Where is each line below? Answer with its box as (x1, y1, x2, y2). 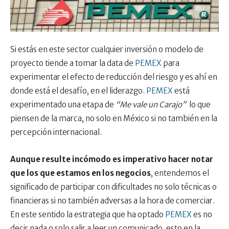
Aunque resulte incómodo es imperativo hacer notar (10, 154, 213, 165)
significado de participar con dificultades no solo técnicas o (10, 182, 217, 192)
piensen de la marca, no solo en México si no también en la (10, 113, 217, 124)
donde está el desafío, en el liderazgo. (10, 86, 146, 96)
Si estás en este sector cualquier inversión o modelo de (10, 44, 203, 55)
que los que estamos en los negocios (10, 168, 151, 178)
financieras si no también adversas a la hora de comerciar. (10, 196, 215, 206)
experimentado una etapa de (10, 100, 116, 110)
